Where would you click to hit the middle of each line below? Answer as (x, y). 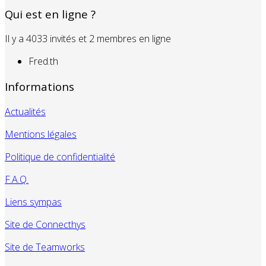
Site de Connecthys (45, 224)
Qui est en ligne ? (50, 14)
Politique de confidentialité (60, 156)
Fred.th (43, 61)
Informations (39, 87)
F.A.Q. (17, 179)
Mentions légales (41, 134)
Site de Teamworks (45, 247)
